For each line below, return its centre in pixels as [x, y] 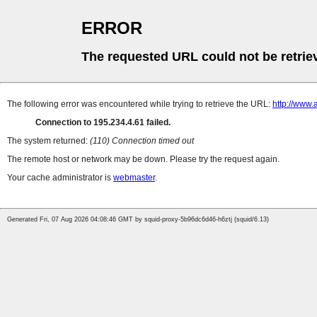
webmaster [134, 178]
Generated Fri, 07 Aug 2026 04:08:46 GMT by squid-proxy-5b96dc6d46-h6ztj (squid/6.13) [138, 220]
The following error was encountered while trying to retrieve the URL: [140, 104]
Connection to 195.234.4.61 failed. [103, 123]
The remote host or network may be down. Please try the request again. [143, 160]
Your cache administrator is [60, 178]
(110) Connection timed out [142, 141]
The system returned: [48, 141]
